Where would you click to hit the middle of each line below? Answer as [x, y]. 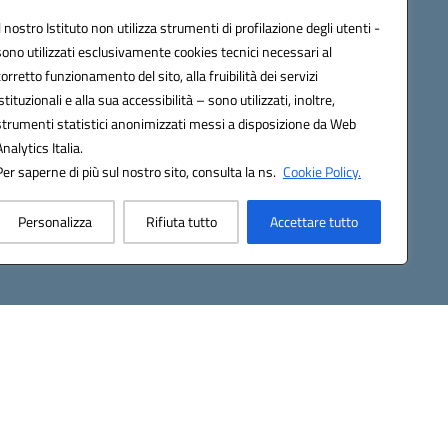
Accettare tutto [314, 221]
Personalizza [54, 221]
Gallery [113, 32]
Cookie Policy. [322, 171]
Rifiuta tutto [181, 221]
